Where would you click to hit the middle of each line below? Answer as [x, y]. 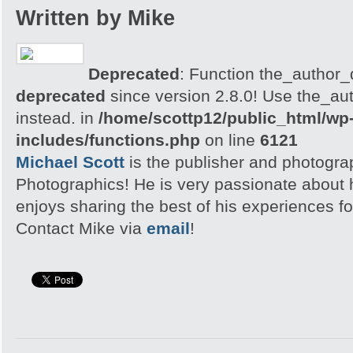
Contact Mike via [81, 228]
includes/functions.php [108, 140]
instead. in [57, 118]
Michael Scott [70, 162]
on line [230, 140]
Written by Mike [95, 18]
